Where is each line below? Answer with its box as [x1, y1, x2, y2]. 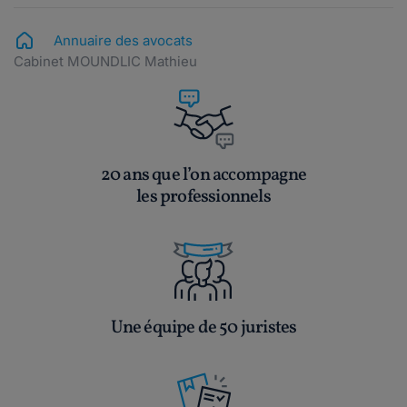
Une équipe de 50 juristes [110, 315, 297, 342]
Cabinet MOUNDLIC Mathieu [14, 53, 197, 71]
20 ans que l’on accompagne [100, 163, 307, 189]
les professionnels [136, 184, 271, 211]
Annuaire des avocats [54, 32, 193, 50]
